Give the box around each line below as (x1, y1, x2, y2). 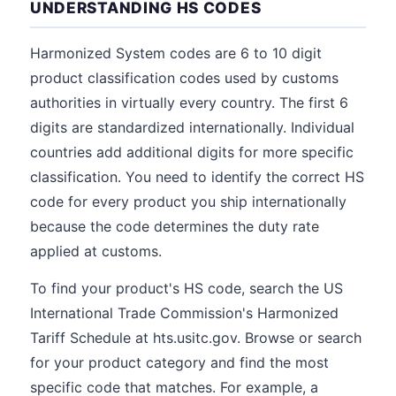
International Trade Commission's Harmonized (30, 304, 339, 322)
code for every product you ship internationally (30, 193, 346, 210)
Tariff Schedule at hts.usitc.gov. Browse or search (30, 329, 362, 346)
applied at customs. (30, 242, 162, 260)
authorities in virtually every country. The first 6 (30, 94, 348, 111)
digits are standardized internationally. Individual (30, 118, 354, 136)
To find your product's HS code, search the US (30, 279, 343, 297)
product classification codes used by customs (30, 69, 339, 87)
